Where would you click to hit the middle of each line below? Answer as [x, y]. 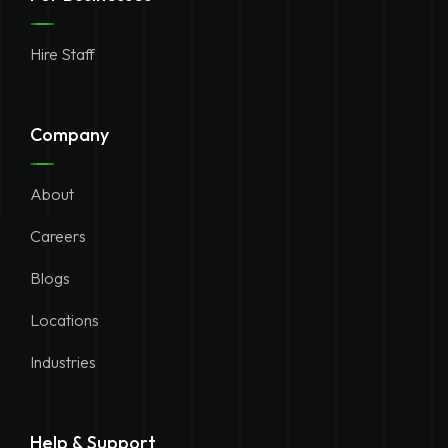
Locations [64, 319]
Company [69, 134]
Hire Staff [62, 53]
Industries [63, 361]
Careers [58, 235]
